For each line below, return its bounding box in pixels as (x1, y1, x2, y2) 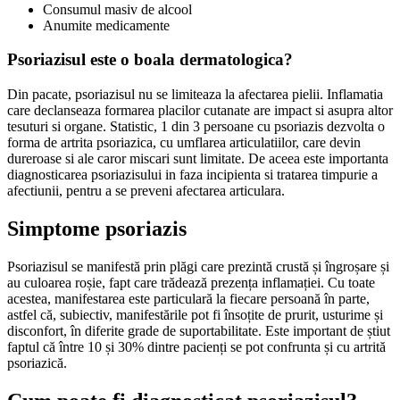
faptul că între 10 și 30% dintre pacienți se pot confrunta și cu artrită (7, 338, 386, 354)
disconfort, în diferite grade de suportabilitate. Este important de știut (7, 322, 390, 338)
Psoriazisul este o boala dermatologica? (7, 50, 293, 70)
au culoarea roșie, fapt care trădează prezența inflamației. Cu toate (7, 274, 375, 290)
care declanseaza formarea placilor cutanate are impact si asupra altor (7, 103, 393, 119)
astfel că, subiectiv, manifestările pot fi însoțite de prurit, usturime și (7, 306, 383, 322)
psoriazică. (7, 354, 67, 371)
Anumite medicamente (43, 17, 170, 33)
